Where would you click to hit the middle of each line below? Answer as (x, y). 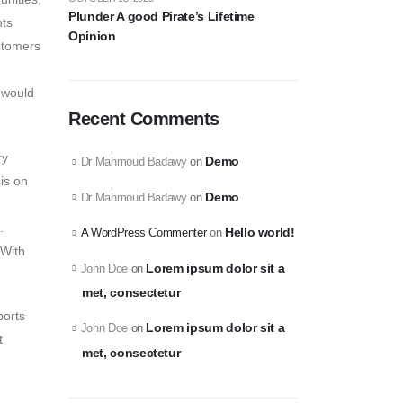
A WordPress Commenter (143, 233)
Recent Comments (144, 119)
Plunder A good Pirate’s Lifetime (161, 16)
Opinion (92, 36)
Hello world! (260, 233)
